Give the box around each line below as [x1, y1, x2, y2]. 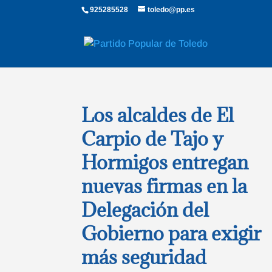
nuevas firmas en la [81, 173, 248, 199]
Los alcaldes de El [81, 102, 234, 127]
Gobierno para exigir [81, 220, 262, 246]
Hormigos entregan [81, 149, 249, 175]
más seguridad [81, 244, 207, 270]
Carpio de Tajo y [81, 126, 224, 151]
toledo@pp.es [148, 5, 195, 14]
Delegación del [81, 197, 209, 222]
